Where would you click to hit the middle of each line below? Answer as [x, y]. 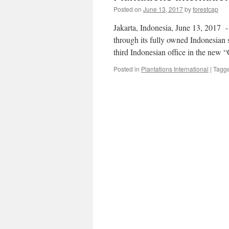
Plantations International [175, 69]
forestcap [205, 9]
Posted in [127, 69]
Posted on [128, 9]
